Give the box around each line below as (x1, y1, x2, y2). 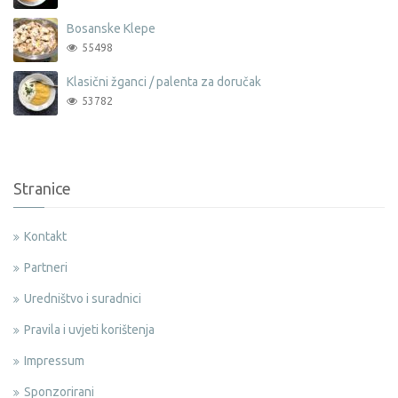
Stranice (13, 179, 71, 197)
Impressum (24, 353, 84, 368)
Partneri (24, 259, 68, 275)
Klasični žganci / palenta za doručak (67, 74, 261, 89)
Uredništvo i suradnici (24, 291, 141, 306)
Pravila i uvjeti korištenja (24, 322, 155, 337)
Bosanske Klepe (67, 20, 155, 36)
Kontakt (24, 228, 67, 243)
